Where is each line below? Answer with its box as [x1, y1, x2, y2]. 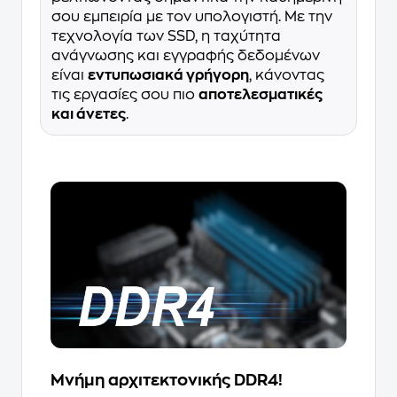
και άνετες [51, 106, 126, 121]
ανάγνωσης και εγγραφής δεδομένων [51, 48, 320, 63]
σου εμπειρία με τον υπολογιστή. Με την [51, 9, 332, 24]
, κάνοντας [249, 67, 324, 82]
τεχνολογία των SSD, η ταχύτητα [51, 28, 281, 43]
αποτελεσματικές [198, 87, 323, 102]
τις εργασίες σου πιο [51, 87, 198, 102]
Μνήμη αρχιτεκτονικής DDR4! [51, 371, 283, 388]
